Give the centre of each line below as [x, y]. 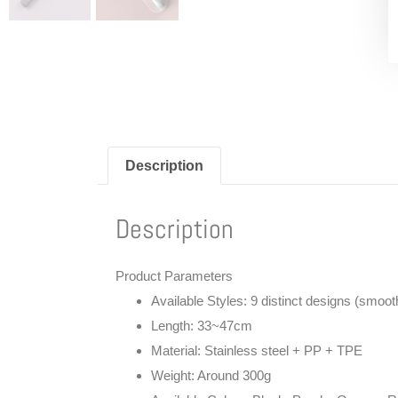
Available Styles [197, 301]
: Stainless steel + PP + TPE [280, 351]
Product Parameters [174, 276]
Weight [171, 376]
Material [174, 351]
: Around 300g [231, 376]
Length [171, 326]
